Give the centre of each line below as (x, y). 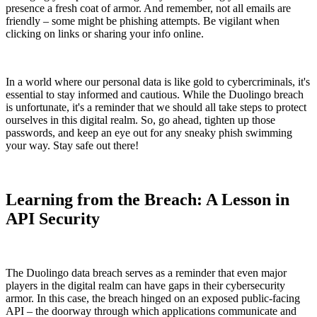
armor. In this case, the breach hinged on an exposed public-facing (153, 299)
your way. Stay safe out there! (72, 146)
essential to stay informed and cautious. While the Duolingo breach (155, 95)
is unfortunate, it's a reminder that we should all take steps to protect (156, 108)
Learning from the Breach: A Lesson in (148, 200)
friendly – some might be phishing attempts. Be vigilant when (143, 21)
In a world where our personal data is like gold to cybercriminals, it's (158, 82)
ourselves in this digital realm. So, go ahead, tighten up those (140, 120)
